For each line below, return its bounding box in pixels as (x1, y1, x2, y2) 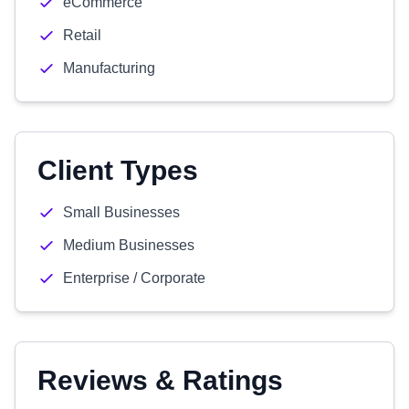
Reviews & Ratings (37, 365, 283, 395)
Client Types (37, 155, 198, 185)
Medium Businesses (63, 237, 194, 253)
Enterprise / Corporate (63, 270, 205, 286)
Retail (63, 27, 101, 43)
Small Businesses (63, 204, 180, 220)
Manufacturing (63, 60, 155, 76)
